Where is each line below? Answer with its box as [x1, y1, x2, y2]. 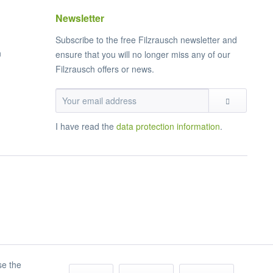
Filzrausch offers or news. [55, 63, 154, 76]
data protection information [116, 120, 220, 133]
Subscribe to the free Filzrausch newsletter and [55, 34, 237, 46]
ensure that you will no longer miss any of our [55, 48, 230, 61]
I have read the [55, 120, 116, 133]
